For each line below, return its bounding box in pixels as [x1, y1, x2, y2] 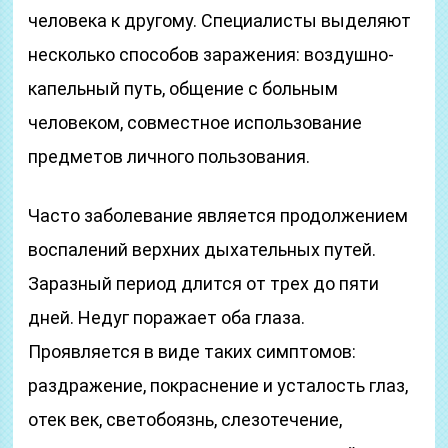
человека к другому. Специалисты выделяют [28, 10, 412, 31]
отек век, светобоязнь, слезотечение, [28, 409, 343, 430]
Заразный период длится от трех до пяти [28, 273, 380, 294]
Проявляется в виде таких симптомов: [28, 341, 357, 362]
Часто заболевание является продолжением [28, 205, 409, 226]
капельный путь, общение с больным [28, 78, 339, 99]
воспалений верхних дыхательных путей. [28, 239, 377, 260]
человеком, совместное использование [28, 112, 363, 133]
